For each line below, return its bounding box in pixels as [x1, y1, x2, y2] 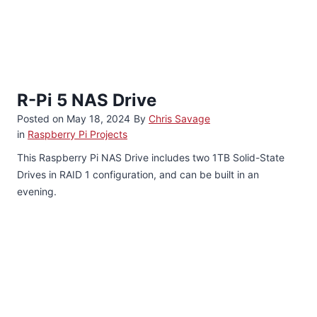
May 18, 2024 [67, 112, 130, 125]
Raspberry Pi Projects [28, 127, 127, 140]
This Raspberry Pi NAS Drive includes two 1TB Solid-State [17, 151, 284, 163]
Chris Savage [149, 112, 210, 125]
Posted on [17, 112, 67, 125]
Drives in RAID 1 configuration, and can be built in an [17, 168, 259, 180]
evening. [17, 185, 57, 197]
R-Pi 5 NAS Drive [17, 89, 156, 110]
